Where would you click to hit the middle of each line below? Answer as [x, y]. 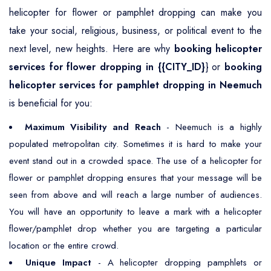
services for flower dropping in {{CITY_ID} [107, 67]
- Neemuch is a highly [211, 127]
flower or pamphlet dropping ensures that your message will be [135, 178]
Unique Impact [58, 263]
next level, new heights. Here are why [92, 49]
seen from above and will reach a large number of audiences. [135, 195]
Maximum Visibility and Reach [93, 127]
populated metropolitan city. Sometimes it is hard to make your [135, 144]
